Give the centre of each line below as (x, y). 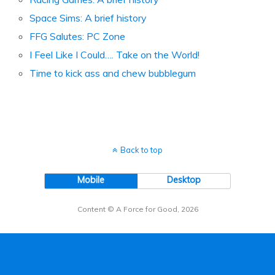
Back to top (141, 150)
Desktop (184, 180)
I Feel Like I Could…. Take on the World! (115, 55)
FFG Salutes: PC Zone (78, 36)
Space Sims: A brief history (88, 17)
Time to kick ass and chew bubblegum (113, 73)
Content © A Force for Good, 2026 (137, 209)
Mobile (91, 180)
